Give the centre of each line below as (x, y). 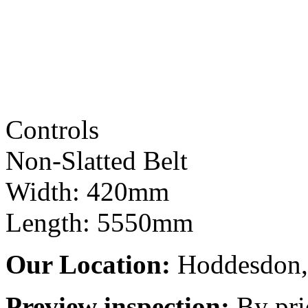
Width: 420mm (87, 191)
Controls (52, 129)
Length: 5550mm (99, 222)
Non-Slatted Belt (97, 160)
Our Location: (88, 264)
